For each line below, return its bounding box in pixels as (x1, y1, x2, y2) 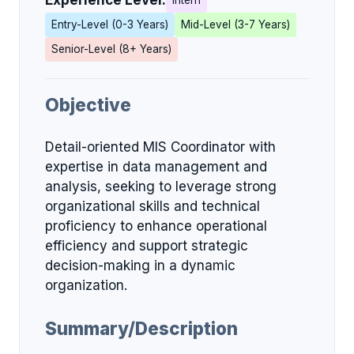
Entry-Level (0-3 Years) (51, 18, 168, 32)
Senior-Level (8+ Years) (51, 43, 171, 56)
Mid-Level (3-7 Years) (181, 18, 290, 32)
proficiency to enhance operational (45, 217, 267, 234)
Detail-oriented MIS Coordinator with (45, 138, 276, 155)
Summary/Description (45, 318, 238, 340)
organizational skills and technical (45, 198, 260, 214)
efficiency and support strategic (45, 237, 248, 254)
